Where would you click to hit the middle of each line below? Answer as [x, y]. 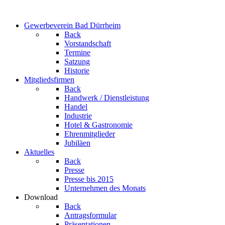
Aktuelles [39, 152]
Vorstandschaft [88, 43]
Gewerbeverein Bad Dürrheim [72, 25]
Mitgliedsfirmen [49, 80]
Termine [77, 52]
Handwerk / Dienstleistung [107, 98]
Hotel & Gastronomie [98, 125]
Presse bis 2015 [89, 179]
